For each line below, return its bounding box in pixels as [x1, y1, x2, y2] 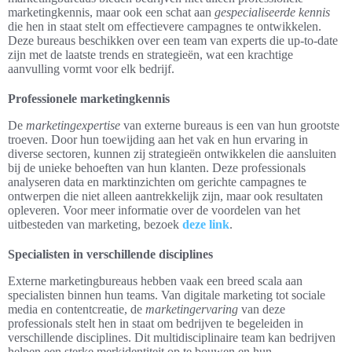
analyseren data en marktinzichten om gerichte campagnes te [8, 175, 306, 189]
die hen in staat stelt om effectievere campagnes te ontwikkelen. [8, 20, 321, 34]
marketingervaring [145, 302, 238, 317]
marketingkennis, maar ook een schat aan [8, 5, 214, 20]
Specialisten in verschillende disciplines [8, 247, 213, 262]
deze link [182, 218, 229, 232]
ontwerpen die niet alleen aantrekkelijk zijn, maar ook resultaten [8, 189, 323, 203]
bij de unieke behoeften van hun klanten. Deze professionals [8, 161, 306, 175]
